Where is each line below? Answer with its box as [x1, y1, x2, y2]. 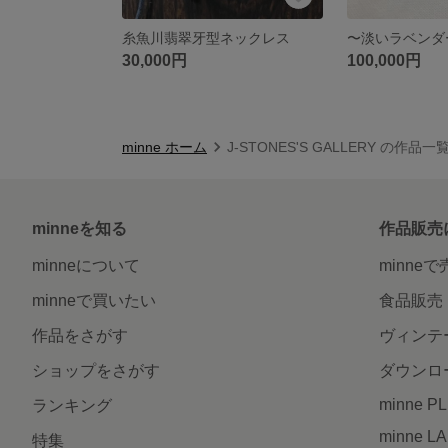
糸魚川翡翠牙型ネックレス [122, 29, 290, 46]
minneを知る [32, 219, 127, 237]
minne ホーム [122, 138, 207, 155]
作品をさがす [32, 326, 128, 344]
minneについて [32, 256, 140, 274]
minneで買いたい [32, 291, 156, 309]
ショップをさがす [32, 361, 160, 379]
